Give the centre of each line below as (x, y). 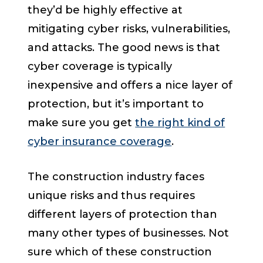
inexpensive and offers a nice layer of (130, 85)
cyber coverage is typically (100, 67)
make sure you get (82, 123)
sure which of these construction (120, 252)
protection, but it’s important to (116, 104)
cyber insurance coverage (100, 142)
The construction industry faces (116, 177)
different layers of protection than (123, 215)
